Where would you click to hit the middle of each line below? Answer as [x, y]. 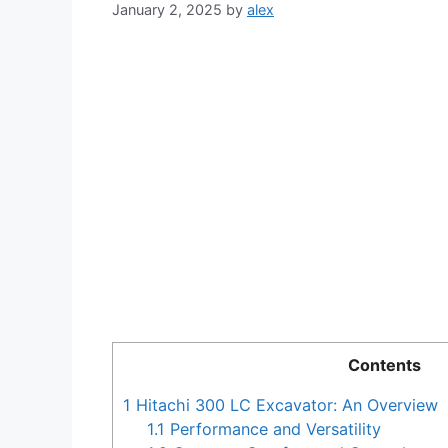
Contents [384, 365]
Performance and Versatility [273, 429]
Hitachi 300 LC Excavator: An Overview [284, 405]
